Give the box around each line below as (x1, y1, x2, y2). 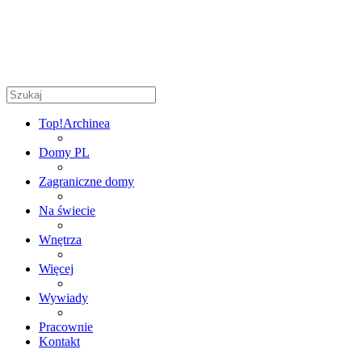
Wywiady (39, 291, 88, 305)
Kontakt (39, 335, 80, 349)
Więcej (39, 262, 74, 276)
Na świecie (39, 204, 95, 218)
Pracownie (39, 320, 93, 335)
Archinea (63, 116, 110, 131)
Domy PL (39, 145, 90, 160)
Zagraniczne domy (39, 175, 134, 189)
